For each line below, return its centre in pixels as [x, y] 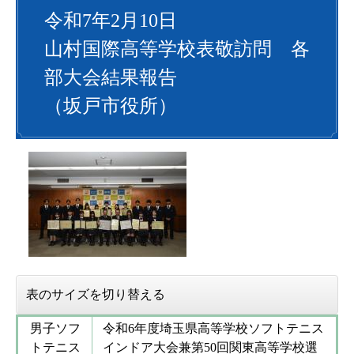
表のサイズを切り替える [96, 295]
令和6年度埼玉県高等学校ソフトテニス [213, 329]
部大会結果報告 [111, 78]
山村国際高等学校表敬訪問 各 [177, 49]
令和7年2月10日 [111, 21]
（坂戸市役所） [111, 106]
